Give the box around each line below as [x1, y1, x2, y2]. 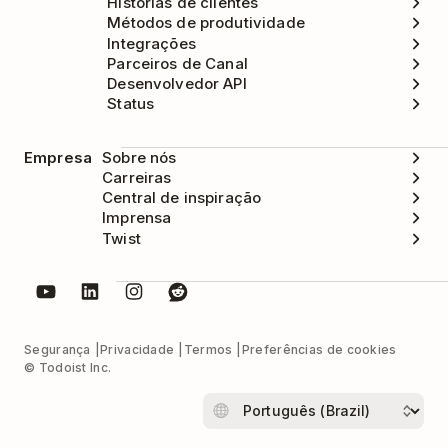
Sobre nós [102, 147, 177, 167]
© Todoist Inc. [24, 359, 112, 375]
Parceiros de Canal [107, 53, 248, 73]
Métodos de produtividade [107, 13, 305, 33]
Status [107, 94, 155, 114]
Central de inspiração [102, 188, 262, 208]
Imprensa [102, 208, 172, 228]
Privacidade [100, 341, 175, 357]
